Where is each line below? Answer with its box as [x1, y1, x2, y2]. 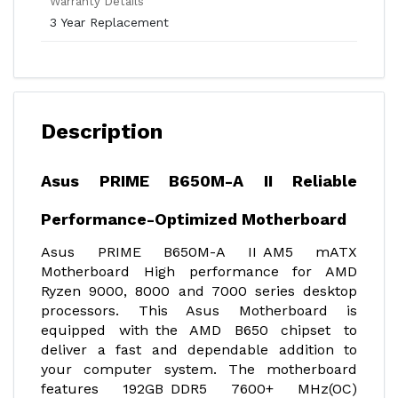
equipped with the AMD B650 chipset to [41, 322, 357, 338]
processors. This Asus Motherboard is [41, 302, 357, 319]
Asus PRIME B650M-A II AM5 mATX [41, 243, 357, 260]
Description [41, 119, 163, 144]
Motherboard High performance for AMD [41, 263, 357, 280]
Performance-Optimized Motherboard [41, 210, 346, 228]
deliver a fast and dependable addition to [41, 341, 357, 358]
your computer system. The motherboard [41, 361, 357, 378]
